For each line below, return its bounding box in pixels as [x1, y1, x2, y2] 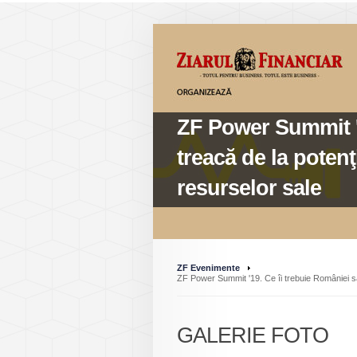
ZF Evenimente [177, 263, 240, 273]
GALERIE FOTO [177, 324, 328, 347]
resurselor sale [177, 176, 321, 200]
